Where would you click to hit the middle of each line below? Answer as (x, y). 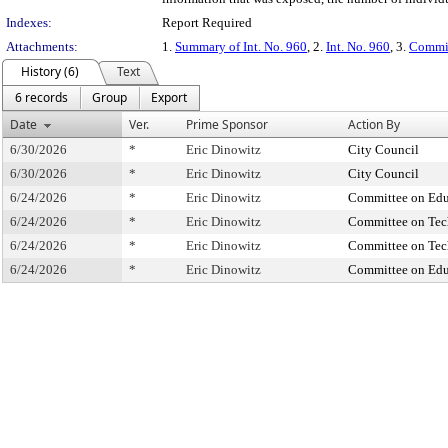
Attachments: (42, 46)
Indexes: (29, 22)
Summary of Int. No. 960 (241, 46)
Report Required (207, 22)
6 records (41, 97)
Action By (374, 124)
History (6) (50, 71)
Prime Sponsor (227, 124)
